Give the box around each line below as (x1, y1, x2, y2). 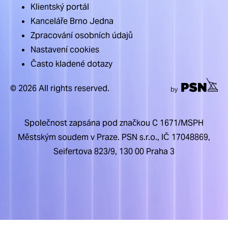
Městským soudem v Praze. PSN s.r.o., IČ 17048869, (18, 132, 210, 142)
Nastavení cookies (31, 44, 99, 55)
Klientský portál (31, 2, 89, 12)
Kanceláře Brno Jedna (31, 16, 113, 26)
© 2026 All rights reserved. (10, 83, 109, 94)
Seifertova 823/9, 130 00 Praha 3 (53, 146, 175, 157)
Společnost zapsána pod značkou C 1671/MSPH (24, 118, 204, 128)
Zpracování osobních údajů (31, 30, 133, 41)
